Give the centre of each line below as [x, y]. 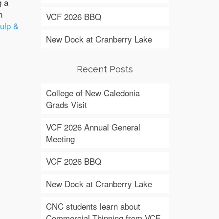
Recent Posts [105, 69]
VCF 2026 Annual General [93, 127]
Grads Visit [66, 104]
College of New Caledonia [93, 93]
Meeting [60, 139]
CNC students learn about [93, 206]
